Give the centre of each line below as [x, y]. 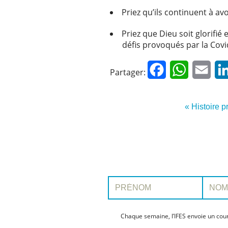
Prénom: [120, 179]
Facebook [184, 69]
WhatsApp [207, 69]
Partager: [128, 72]
